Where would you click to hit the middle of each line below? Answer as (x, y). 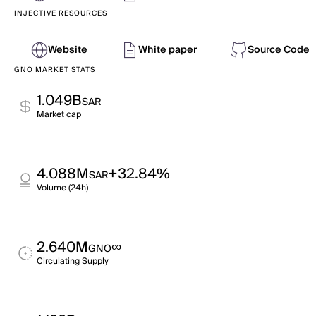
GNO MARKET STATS (55, 70)
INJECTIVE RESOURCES (61, 13)
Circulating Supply (73, 261)
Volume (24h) (62, 188)
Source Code (279, 50)
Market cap (59, 115)
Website (68, 50)
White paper (168, 50)
